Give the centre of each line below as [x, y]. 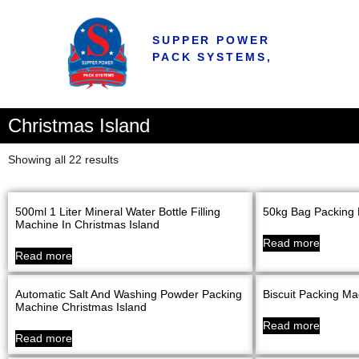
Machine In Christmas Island [87, 225]
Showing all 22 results [63, 160]
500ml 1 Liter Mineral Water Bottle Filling [118, 212]
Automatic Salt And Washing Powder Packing [129, 294]
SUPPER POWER [211, 40]
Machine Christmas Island [81, 307]
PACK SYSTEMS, [215, 56]
